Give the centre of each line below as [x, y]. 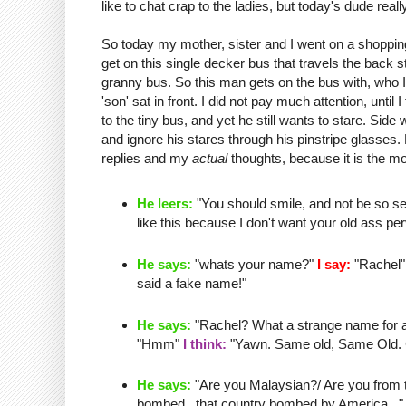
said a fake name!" [191, 283]
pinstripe [322, 140]
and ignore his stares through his [199, 140]
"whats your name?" [254, 264]
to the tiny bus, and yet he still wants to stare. [236, 121]
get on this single [153, 63]
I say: [333, 264]
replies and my [147, 159]
